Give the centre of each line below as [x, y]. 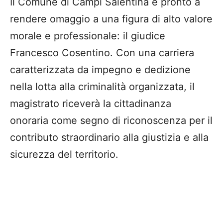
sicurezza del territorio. [64, 154]
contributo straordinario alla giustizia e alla [109, 137]
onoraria [29, 120]
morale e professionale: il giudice [88, 36]
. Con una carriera [152, 53]
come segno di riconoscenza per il [130, 120]
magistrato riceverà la [62, 103]
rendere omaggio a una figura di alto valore [111, 19]
